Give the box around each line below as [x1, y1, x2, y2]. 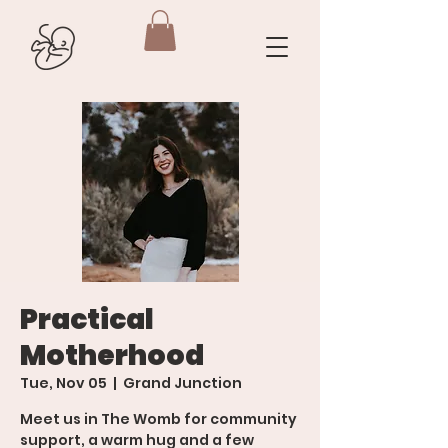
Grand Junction [123, 372, 242, 393]
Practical [20, 299, 154, 339]
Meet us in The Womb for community [20, 408, 297, 429]
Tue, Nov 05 [20, 372, 107, 393]
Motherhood [20, 335, 204, 375]
